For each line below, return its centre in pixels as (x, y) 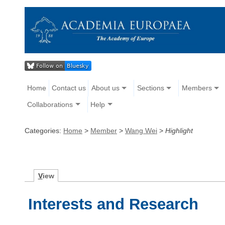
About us (105, 88)
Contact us (69, 88)
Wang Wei (141, 130)
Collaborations (50, 104)
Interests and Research (114, 204)
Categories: (44, 130)
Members (197, 88)
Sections (150, 88)
